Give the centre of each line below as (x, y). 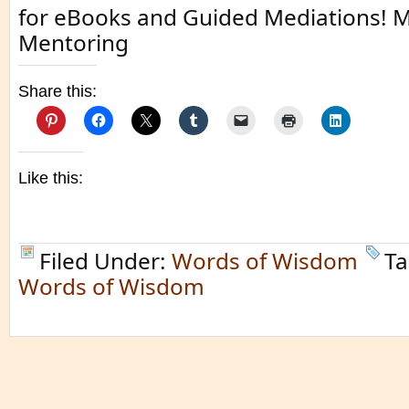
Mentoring (73, 42)
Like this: (51, 178)
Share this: (58, 91)
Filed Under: (105, 261)
